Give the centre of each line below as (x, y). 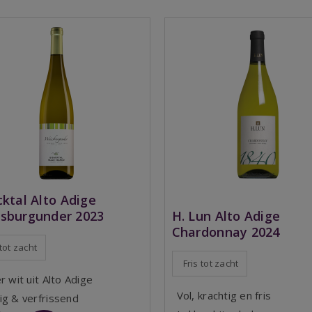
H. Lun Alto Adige (226, 216)
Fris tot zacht (211, 264)
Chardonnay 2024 (226, 232)
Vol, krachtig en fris (224, 296)
